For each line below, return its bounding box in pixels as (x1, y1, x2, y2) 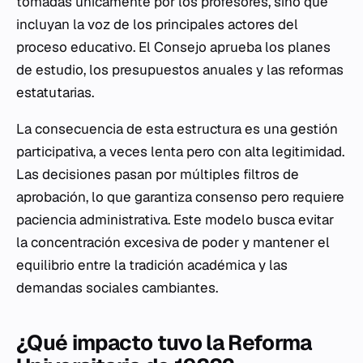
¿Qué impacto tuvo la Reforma (16, 329, 312, 357)
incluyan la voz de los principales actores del (16, 15, 298, 34)
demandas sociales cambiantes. (16, 279, 218, 297)
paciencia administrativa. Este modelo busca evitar (16, 211, 334, 229)
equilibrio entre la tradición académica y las (16, 256, 288, 275)
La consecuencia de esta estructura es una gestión (16, 120, 338, 139)
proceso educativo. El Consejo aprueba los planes (16, 38, 331, 57)
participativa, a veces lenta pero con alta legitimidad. (16, 143, 344, 161)
